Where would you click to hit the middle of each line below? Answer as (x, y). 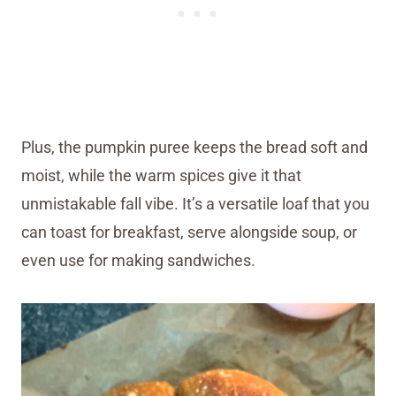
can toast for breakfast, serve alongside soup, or (189, 232)
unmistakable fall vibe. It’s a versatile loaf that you (195, 203)
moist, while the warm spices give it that (161, 175)
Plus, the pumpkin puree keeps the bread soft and (194, 147)
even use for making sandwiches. (138, 260)
